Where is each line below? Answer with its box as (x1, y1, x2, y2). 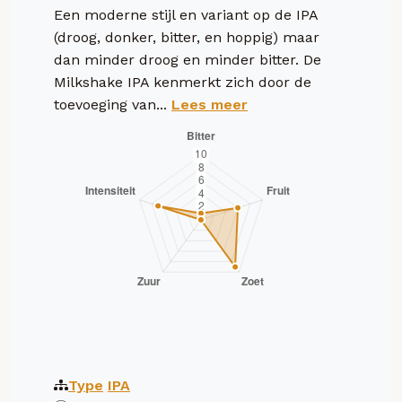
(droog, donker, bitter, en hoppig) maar (54, 28, 319, 46)
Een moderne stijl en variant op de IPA (54, 5, 318, 23)
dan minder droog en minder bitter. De (54, 50, 321, 68)
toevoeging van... (54, 95, 171, 113)
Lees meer (171, 95, 248, 113)
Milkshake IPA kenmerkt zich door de (54, 73, 311, 91)
